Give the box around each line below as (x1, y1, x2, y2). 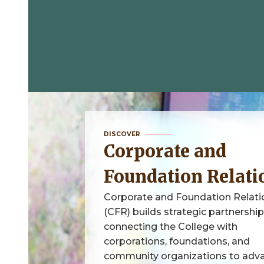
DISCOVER (104, 130, 140, 138)
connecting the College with (104, 220, 237, 232)
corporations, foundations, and (104, 235, 250, 247)
